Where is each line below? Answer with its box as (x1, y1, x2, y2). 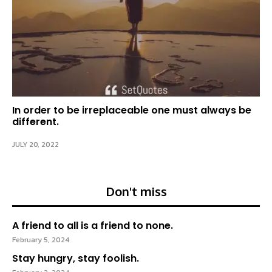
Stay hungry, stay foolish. (12, 251, 139, 265)
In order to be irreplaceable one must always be (12, 103, 251, 117)
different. (12, 115, 59, 129)
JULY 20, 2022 (12, 139, 59, 150)
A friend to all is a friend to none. (12, 219, 173, 233)
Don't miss (105, 183, 167, 199)
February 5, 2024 (12, 234, 69, 245)
